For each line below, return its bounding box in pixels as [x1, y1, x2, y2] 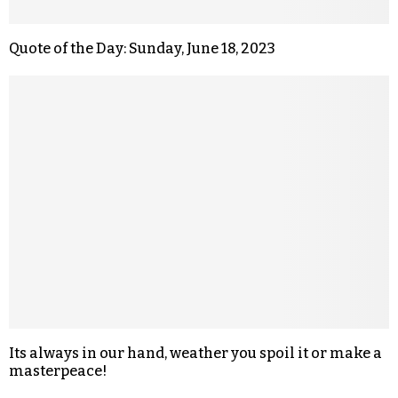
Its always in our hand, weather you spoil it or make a [9, 344, 382, 362]
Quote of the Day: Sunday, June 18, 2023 [9, 39, 275, 57]
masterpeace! [9, 362, 107, 379]
